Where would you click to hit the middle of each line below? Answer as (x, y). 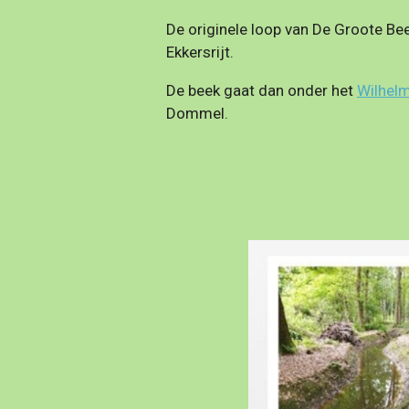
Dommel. (197, 113)
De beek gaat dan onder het (260, 90)
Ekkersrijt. (200, 52)
